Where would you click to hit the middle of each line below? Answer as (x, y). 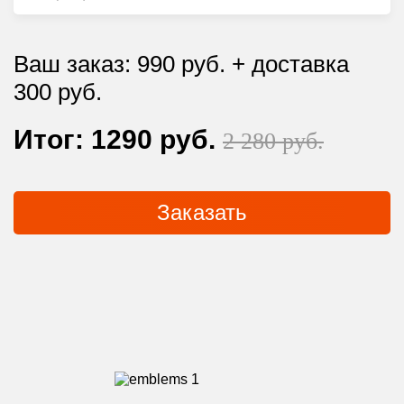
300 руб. (58, 92)
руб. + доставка (262, 64)
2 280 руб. (273, 141)
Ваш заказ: (75, 64)
